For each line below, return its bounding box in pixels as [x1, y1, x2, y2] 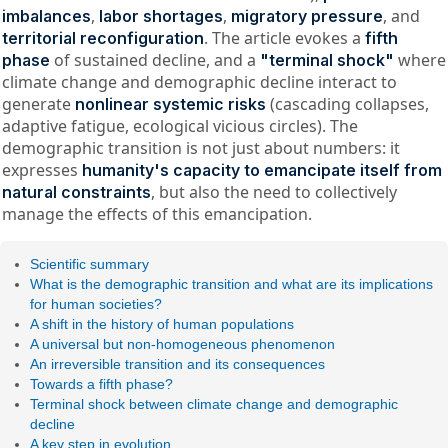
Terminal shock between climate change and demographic [30, 396, 399, 413]
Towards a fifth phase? [30, 376, 174, 393]
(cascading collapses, [265, 92, 429, 115]
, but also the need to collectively [150, 180, 397, 203]
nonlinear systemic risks [74, 93, 266, 114]
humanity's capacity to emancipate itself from [81, 159, 442, 180]
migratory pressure [230, 5, 383, 26]
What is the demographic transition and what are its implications [30, 276, 434, 293]
